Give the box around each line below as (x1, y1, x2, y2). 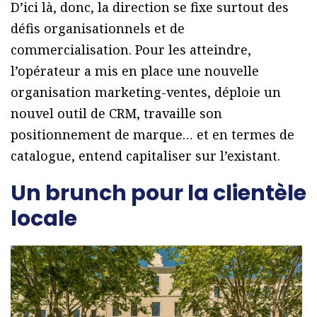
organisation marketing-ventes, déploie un (11, 83, 281, 100)
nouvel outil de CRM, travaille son (11, 104, 222, 122)
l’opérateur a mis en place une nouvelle (11, 62, 259, 79)
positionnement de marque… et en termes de (11, 125, 294, 143)
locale (11, 203, 77, 234)
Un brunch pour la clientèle (11, 178, 306, 208)
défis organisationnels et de (11, 19, 185, 37)
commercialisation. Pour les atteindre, (11, 40, 251, 58)
